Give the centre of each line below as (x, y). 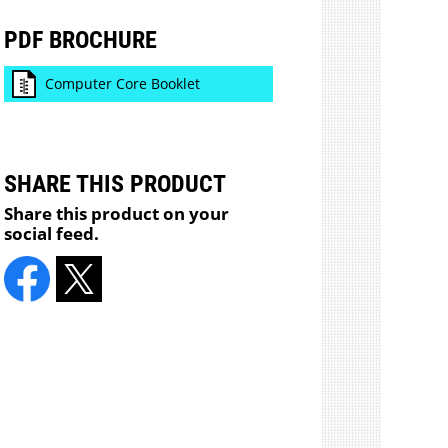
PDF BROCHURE (81, 40)
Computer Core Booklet (122, 84)
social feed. (52, 233)
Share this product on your (117, 213)
